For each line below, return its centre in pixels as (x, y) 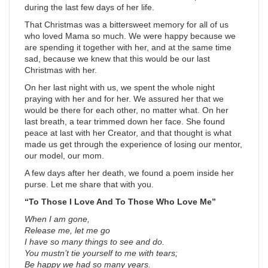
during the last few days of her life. (89, 7)
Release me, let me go (67, 231)
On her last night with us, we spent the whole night (120, 88)
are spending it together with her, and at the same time (128, 48)
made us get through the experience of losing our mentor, (133, 144)
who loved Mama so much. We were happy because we (130, 36)
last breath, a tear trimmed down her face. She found (125, 122)
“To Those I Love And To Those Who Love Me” (120, 202)
